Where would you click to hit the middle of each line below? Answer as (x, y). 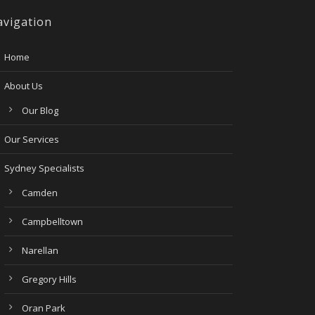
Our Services (31, 139)
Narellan (40, 250)
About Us (23, 86)
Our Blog (40, 110)
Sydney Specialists (44, 168)
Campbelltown (52, 221)
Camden (39, 193)
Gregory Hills (49, 279)
